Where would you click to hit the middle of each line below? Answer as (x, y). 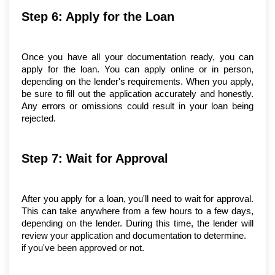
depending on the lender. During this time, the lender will (137, 224)
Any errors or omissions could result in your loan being (137, 107)
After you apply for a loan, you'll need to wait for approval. (137, 199)
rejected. (39, 119)
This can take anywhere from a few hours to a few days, (137, 211)
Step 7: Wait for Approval (95, 159)
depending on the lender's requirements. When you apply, (137, 82)
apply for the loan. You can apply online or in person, (137, 70)
